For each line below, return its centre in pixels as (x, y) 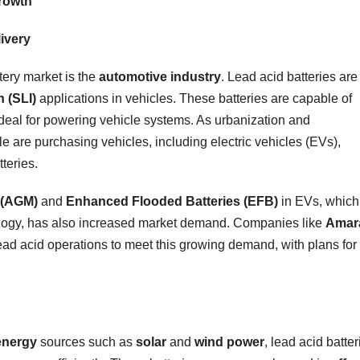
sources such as (86, 342)
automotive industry (160, 76)
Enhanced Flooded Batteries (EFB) (172, 201)
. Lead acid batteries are (289, 76)
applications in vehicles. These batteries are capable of (194, 98)
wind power (229, 342)
